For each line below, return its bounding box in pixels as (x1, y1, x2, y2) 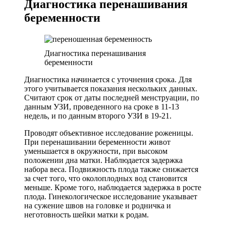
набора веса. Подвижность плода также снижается (24, 165, 198, 174)
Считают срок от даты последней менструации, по (24, 93, 199, 102)
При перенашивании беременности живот (24, 138, 171, 147)
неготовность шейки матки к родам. (24, 210, 149, 219)
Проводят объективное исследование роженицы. (24, 129, 193, 138)
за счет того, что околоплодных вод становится (24, 174, 187, 183)
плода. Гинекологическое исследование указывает (24, 192, 197, 201)
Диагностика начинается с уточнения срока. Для (24, 75, 192, 84)
